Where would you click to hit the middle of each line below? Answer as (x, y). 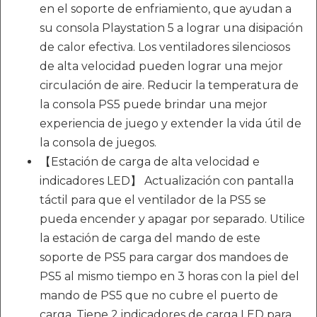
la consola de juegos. (98, 143)
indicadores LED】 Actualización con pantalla (167, 181)
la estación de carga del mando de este (150, 238)
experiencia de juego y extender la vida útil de (171, 123)
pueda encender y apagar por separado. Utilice (172, 219)
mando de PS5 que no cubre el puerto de (159, 295)
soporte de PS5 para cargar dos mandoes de (164, 257)
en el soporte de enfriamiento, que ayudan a (166, 9)
